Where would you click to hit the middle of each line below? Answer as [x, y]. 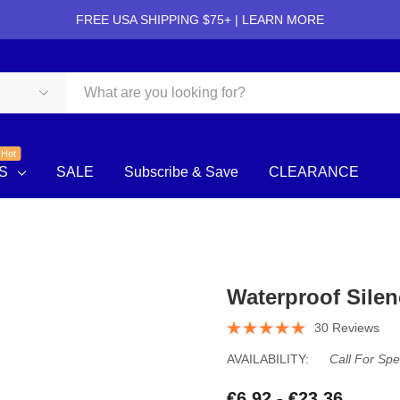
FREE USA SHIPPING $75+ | [159, 20]
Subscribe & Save [181, 172]
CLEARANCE [313, 172]
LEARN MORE [283, 20]
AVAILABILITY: [268, 359]
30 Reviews [347, 328]
